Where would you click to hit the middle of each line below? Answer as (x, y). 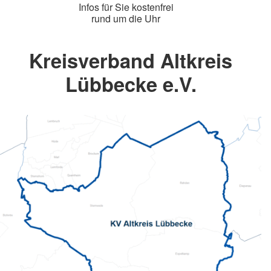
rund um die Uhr (126, 18)
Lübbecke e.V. (131, 83)
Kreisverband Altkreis (131, 60)
